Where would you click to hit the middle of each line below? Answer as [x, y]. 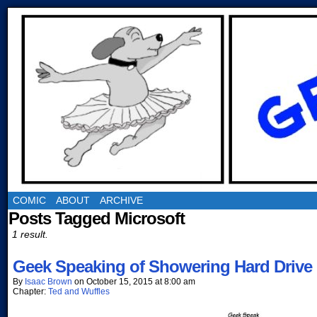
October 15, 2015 [120, 282]
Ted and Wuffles [79, 292]
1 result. [30, 234]
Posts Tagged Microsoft [97, 218]
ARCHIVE [121, 200]
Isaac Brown [48, 282]
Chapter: [30, 292]
